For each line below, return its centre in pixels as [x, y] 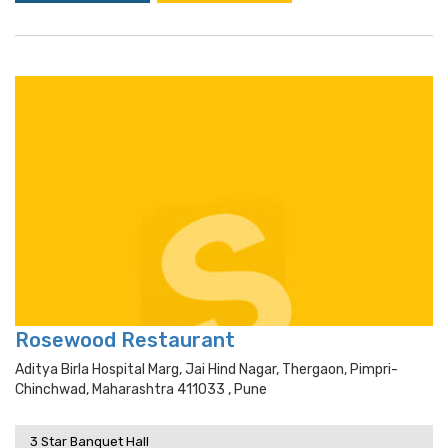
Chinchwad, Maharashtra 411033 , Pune [141, 389]
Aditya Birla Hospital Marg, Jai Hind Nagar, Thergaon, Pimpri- [206, 369]
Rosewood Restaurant [125, 340]
